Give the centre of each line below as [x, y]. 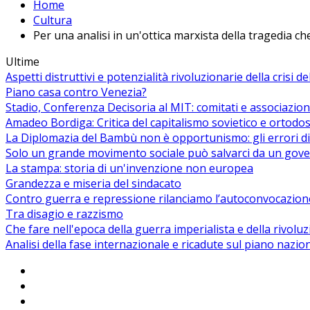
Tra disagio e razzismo [64, 214]
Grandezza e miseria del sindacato [93, 184]
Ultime [22, 62]
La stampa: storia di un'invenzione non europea [129, 168]
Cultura [53, 20]
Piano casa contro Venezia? [76, 92]
